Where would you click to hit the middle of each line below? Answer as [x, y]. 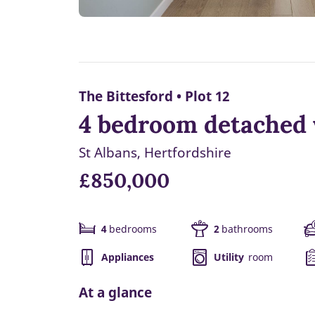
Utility [229, 257]
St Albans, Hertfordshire [155, 153]
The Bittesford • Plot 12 [154, 96]
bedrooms [133, 229]
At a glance [115, 292]
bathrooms [247, 229]
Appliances [128, 257]
